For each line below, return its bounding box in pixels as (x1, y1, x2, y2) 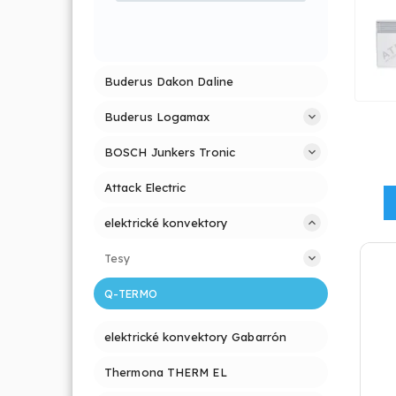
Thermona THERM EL (104, 364, 227, 379)
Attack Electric (104, 179, 187, 194)
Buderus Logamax (104, 109, 210, 124)
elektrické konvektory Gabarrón (104, 329, 286, 344)
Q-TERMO (104, 286, 157, 301)
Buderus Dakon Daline (104, 73, 233, 88)
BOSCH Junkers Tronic (104, 144, 235, 159)
